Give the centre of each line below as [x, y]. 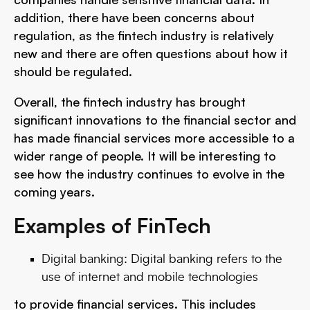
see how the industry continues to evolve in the [149, 174]
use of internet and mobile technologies [150, 277]
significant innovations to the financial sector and [155, 120]
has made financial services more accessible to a [154, 138]
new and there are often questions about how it [151, 53]
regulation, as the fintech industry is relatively [144, 35]
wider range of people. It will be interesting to [145, 156]
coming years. [54, 192]
